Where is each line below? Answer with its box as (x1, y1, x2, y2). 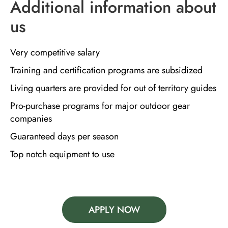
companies (10, 112, 52, 126)
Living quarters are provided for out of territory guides (10, 81, 216, 95)
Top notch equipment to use (10, 148, 115, 161)
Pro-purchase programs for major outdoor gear (10, 99, 190, 113)
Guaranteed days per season (10, 130, 119, 144)
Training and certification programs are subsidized (10, 64, 203, 77)
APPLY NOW (88, 203, 140, 217)
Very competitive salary (10, 46, 100, 60)
